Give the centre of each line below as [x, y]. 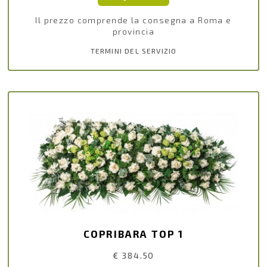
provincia [133, 32]
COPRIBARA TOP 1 [133, 234]
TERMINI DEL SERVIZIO [133, 51]
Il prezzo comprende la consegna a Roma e [133, 20]
